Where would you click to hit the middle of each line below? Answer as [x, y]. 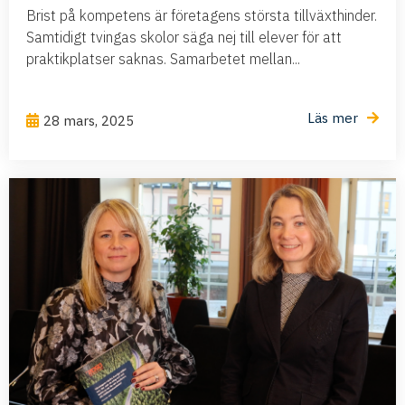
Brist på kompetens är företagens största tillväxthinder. [202, 16]
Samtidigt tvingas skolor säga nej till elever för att [184, 38]
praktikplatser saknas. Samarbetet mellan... [163, 59]
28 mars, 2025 [89, 121]
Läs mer [333, 118]
